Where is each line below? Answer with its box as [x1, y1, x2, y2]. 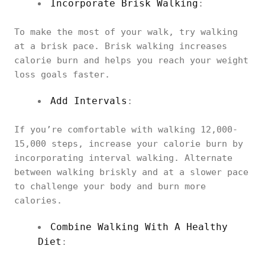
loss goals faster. [14, 69, 110, 80]
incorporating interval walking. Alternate [14, 153, 232, 163]
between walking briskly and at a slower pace [14, 167, 248, 177]
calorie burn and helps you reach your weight [14, 55, 248, 66]
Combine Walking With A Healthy [50, 221, 228, 232]
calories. [14, 195, 62, 206]
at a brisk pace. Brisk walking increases [14, 41, 227, 51]
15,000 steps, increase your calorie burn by [14, 138, 243, 149]
